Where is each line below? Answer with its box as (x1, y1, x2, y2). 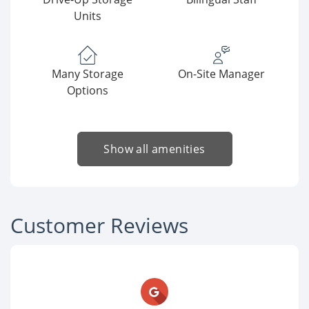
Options (67, 83, 108, 99)
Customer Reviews (10, 211, 188, 240)
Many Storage (52, 66, 123, 82)
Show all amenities (103, 141, 206, 157)
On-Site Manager (178, 66, 265, 82)
